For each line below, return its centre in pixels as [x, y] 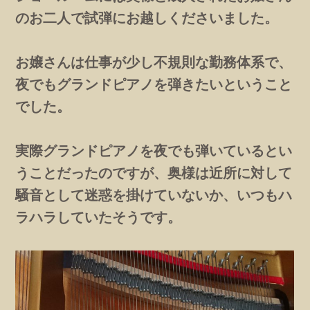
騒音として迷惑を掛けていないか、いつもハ [154, 195]
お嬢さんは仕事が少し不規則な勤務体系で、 [154, 62]
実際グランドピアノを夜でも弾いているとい [154, 151]
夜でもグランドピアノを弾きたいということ [154, 84]
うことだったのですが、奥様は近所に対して [154, 173]
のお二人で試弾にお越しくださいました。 [147, 18]
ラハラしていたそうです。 [99, 217]
